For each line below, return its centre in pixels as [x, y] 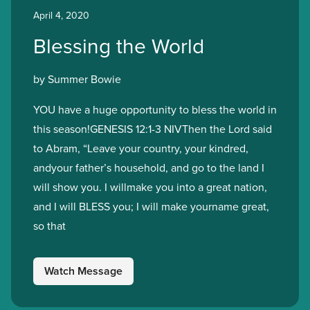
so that [49, 226]
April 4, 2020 [61, 15]
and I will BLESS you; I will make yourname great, [151, 206]
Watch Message [83, 271]
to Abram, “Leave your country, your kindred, [141, 148]
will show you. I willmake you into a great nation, [150, 187]
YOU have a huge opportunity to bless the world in [155, 109]
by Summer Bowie [77, 79]
